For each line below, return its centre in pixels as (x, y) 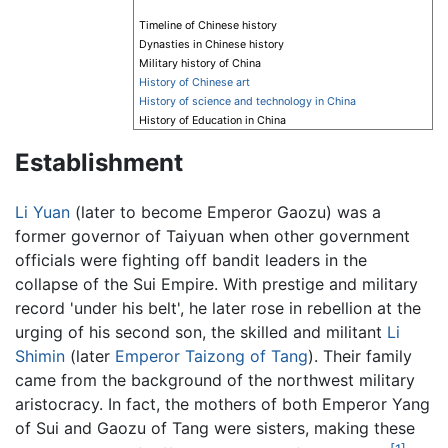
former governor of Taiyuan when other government (212, 236)
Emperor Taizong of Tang (211, 356)
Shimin (40, 356)
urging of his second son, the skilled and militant (201, 332)
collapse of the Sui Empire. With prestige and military (216, 284)
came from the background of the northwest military (215, 380)
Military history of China (200, 64)
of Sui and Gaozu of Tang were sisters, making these (215, 428)
